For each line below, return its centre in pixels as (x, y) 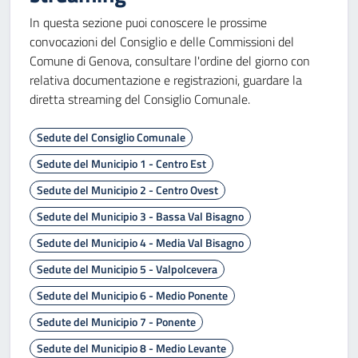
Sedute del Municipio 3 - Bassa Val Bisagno (140, 216)
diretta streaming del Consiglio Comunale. (140, 99)
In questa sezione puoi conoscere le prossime (148, 22)
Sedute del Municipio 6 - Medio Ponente (132, 295)
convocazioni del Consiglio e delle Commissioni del (162, 42)
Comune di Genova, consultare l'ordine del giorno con (170, 61)
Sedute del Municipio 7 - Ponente (116, 322)
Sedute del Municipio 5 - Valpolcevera (127, 269)
